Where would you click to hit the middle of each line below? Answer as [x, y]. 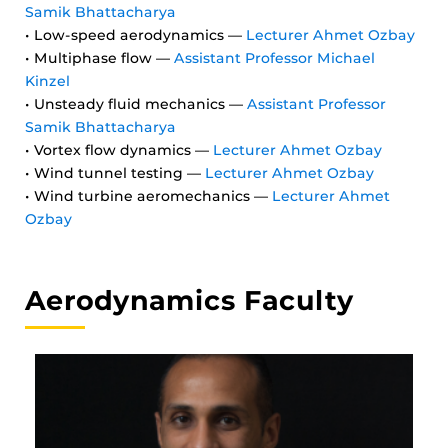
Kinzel [47, 81]
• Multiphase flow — [99, 58]
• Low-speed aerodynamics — [135, 35]
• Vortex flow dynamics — [119, 150]
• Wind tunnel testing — [115, 173]
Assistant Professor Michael [274, 58]
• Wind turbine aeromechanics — [148, 196]
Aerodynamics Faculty [189, 300]
